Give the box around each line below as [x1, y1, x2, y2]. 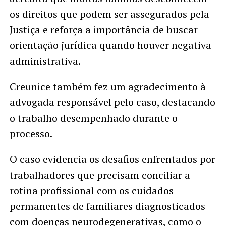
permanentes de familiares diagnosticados [9, 199, 205, 213]
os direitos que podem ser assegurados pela [9, 7, 209, 21]
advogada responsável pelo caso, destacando [9, 95, 215, 109]
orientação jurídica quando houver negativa [9, 38, 211, 52]
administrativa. [9, 54, 81, 68]
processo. [9, 127, 52, 141]
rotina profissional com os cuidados [9, 184, 174, 198]
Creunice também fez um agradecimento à [9, 80, 206, 94]
